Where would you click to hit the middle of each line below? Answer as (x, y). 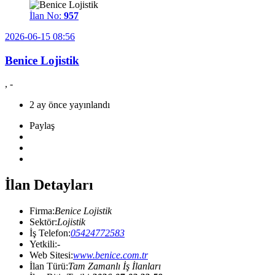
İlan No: (47, 16)
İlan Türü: (49, 266)
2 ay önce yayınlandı (70, 105)
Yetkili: (43, 244)
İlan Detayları (49, 185)
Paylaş (42, 126)
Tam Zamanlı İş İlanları (114, 266)
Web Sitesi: (51, 255)
